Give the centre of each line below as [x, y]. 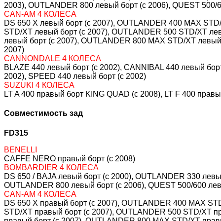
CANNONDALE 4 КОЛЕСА [53, 59]
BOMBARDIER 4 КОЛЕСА [51, 167]
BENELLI [20, 149]
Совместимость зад [43, 113]
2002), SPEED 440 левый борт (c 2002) [75, 76]
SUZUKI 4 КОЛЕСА [39, 85]
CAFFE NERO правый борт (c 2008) [70, 158]
